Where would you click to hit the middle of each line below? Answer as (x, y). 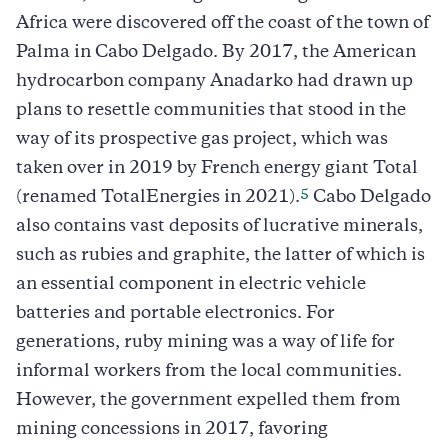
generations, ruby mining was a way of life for (205, 342)
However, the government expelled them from (208, 400)
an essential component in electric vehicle (191, 284)
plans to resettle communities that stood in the (211, 110)
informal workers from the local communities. (209, 371)
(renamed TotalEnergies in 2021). (158, 197)
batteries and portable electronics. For (175, 313)
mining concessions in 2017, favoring (172, 429)
